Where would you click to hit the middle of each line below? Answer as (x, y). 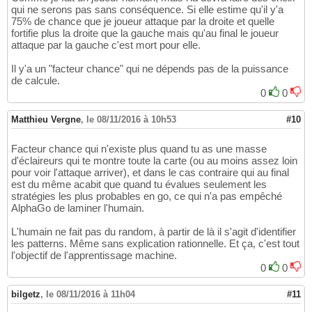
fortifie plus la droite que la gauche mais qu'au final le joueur (145, 33)
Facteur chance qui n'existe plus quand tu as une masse (139, 149)
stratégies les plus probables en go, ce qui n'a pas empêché (147, 196)
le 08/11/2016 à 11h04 (91, 295)
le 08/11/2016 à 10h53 (131, 120)
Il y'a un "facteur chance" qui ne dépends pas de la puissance (150, 69)
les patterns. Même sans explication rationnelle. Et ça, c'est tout (155, 244)
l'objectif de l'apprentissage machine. (94, 256)
